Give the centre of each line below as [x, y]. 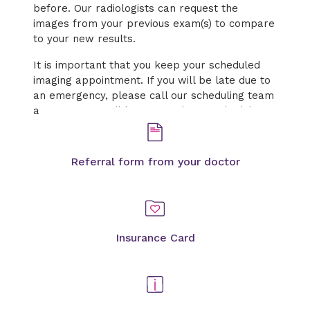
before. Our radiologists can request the [136, 8]
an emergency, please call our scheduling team [154, 95]
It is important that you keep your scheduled [147, 65]
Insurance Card [155, 238]
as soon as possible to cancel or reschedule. [147, 111]
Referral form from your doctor [155, 162]
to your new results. [88, 39]
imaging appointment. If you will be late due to [152, 80]
